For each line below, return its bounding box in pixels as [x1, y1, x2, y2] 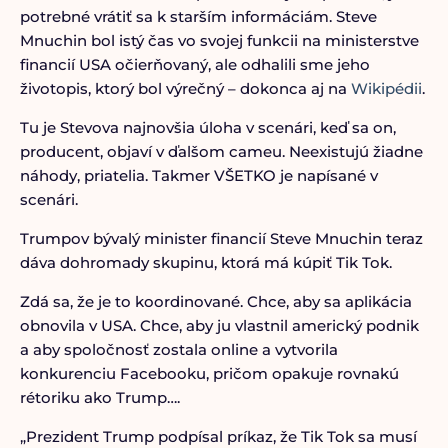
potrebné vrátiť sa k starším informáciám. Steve [19, 7, 377, 26]
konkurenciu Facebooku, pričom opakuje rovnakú [19, 364, 399, 383]
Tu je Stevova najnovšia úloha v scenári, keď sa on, [19, 118, 396, 137]
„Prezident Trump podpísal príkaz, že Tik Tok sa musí [19, 427, 417, 446]
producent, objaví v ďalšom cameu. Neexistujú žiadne [19, 142, 423, 161]
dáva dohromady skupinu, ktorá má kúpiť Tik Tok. [19, 253, 392, 272]
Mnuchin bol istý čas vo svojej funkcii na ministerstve [19, 31, 419, 50]
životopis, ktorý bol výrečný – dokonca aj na [19, 79, 351, 98]
